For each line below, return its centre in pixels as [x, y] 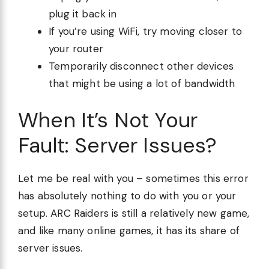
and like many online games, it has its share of [129, 231]
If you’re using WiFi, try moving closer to [146, 31]
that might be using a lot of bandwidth [142, 83]
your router [76, 48]
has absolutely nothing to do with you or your [127, 196]
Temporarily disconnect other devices [141, 66]
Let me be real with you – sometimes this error [133, 179]
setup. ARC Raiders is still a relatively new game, [134, 213]
